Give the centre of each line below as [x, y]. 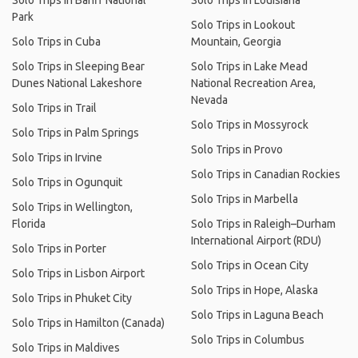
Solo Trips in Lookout [243, 25]
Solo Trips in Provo [237, 149]
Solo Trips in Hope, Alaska [255, 290]
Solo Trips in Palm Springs [76, 133]
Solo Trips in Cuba [56, 42]
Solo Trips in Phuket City [72, 298]
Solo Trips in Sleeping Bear [78, 66]
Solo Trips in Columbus [248, 340]
